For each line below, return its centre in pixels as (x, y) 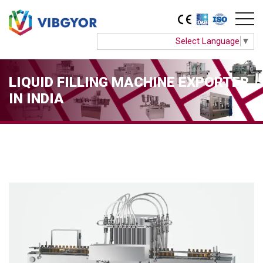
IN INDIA (36, 98)
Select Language (208, 41)
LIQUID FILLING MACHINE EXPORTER (129, 82)
